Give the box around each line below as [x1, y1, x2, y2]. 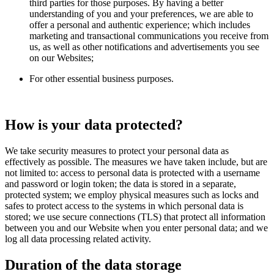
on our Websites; [29, 52, 94, 63]
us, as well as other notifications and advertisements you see [29, 41, 259, 52]
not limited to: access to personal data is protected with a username [5, 168, 260, 179]
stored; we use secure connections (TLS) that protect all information [5, 212, 265, 223]
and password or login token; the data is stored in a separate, [5, 179, 236, 190]
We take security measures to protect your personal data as [5, 146, 229, 157]
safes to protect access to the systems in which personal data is [5, 201, 243, 212]
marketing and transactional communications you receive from [29, 30, 268, 41]
